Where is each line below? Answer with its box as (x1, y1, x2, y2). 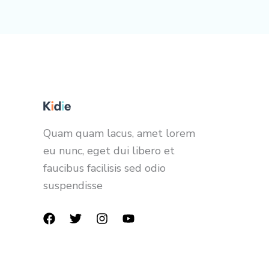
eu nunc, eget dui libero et (43, 144, 175, 159)
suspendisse (43, 178, 103, 193)
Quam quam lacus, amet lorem (43, 126, 195, 141)
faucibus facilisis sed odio (43, 161, 166, 176)
